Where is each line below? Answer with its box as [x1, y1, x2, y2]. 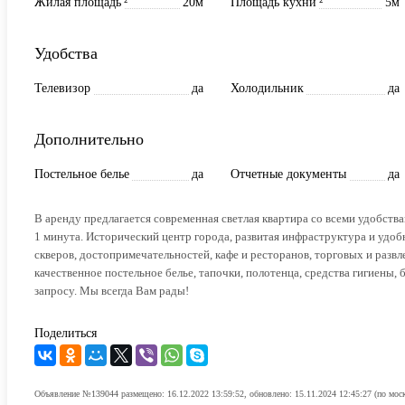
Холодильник [231, 80, 304, 95]
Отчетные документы [231, 166, 346, 181]
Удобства [34, 43, 98, 62]
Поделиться [34, 325, 97, 340]
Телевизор [34, 80, 90, 95]
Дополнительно [34, 129, 144, 148]
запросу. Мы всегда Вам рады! [34, 283, 189, 297]
